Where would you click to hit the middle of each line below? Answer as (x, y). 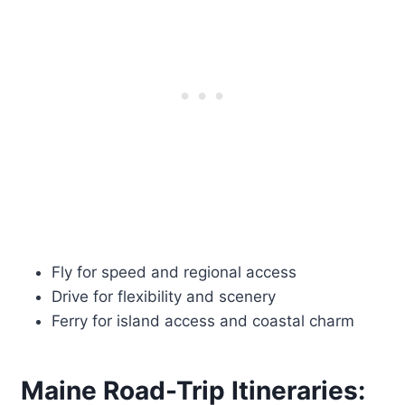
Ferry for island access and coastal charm (203, 321)
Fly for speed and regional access (174, 273)
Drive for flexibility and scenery (164, 297)
